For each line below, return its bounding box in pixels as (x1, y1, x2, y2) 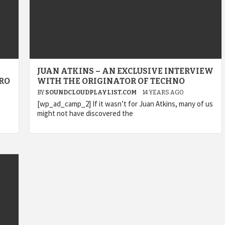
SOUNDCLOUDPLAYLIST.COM (45, 89, 138, 96)
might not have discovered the (37, 108, 133, 118)
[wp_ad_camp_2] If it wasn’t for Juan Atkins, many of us (37, 99, 213, 108)
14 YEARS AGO (143, 89, 184, 96)
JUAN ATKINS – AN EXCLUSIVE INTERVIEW (37, 66, 213, 76)
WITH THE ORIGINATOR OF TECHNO (37, 76, 185, 86)
